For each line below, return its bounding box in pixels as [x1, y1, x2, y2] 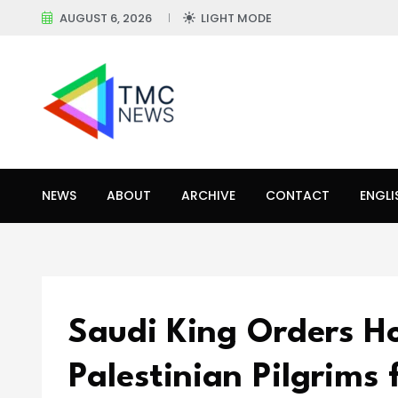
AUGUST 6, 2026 [60, 10, 152, 27]
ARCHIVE [181, 187, 235, 204]
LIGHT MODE [201, 10, 272, 27]
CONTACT [266, 187, 330, 204]
